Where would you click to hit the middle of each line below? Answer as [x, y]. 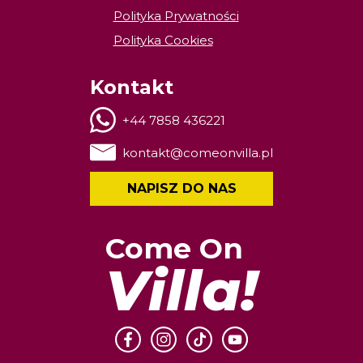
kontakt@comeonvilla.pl [198, 152]
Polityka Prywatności [176, 16]
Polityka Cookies [163, 41]
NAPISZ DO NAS [181, 189]
